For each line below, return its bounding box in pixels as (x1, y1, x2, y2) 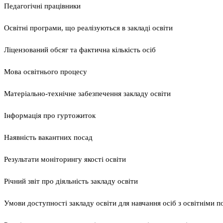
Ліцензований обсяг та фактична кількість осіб (4, 46, 156, 54)
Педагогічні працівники (4, 2, 81, 10)
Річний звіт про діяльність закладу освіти (4, 177, 138, 186)
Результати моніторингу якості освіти (4, 155, 126, 164)
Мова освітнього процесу (4, 68, 87, 76)
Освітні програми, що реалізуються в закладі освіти (4, 24, 173, 32)
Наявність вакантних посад (4, 133, 93, 142)
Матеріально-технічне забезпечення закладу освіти (4, 90, 171, 98)
